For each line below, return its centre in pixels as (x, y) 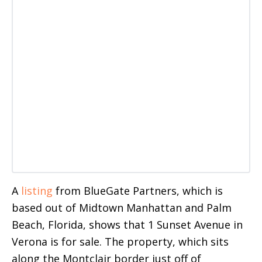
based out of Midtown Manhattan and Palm (122, 208)
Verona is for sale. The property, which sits (120, 242)
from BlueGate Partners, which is (138, 191)
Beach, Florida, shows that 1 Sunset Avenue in (127, 225)
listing (37, 191)
